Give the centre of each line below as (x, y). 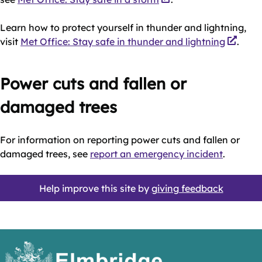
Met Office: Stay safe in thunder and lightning (123, 42)
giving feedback (187, 188)
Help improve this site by (95, 188)
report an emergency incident (156, 154)
